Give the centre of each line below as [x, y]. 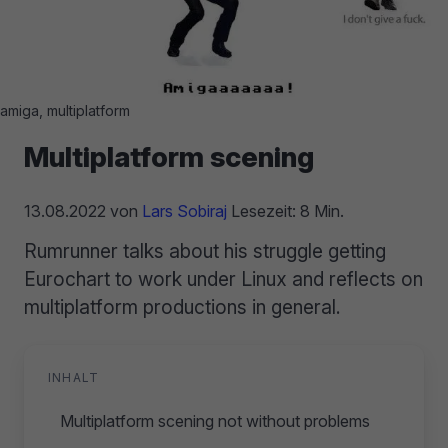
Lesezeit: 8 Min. [285, 210]
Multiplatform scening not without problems [215, 420]
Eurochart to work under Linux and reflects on [223, 278]
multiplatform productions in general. [182, 306]
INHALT [74, 377]
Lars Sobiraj [184, 210]
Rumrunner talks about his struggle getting [205, 250]
